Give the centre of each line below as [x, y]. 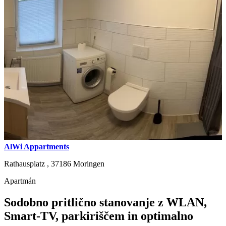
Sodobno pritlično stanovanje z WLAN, [105, 202]
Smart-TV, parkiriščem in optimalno [99, 216]
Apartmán [20, 181]
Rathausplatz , [27, 163]
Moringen [89, 163]
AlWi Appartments [37, 146]
